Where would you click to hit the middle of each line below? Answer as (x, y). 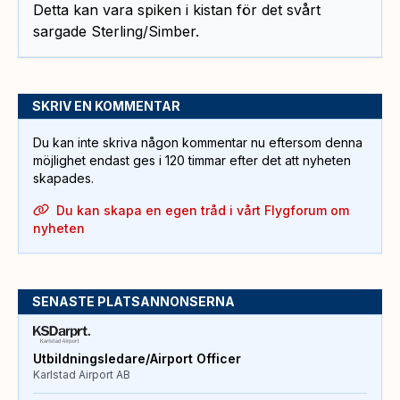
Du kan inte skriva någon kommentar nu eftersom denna (198, 142)
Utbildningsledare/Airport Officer (137, 358)
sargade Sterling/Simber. (116, 31)
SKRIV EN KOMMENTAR (106, 105)
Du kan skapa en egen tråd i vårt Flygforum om (202, 210)
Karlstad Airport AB (82, 374)
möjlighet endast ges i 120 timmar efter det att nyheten (192, 160)
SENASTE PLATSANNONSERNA (133, 301)
